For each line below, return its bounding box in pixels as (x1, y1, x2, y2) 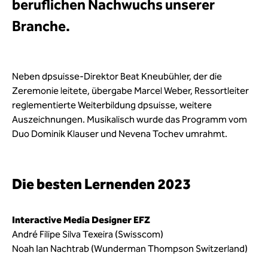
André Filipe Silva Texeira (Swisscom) (12, 229, 163, 240)
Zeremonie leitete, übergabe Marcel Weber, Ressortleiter (12, 85, 249, 96)
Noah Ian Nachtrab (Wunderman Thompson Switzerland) (12, 243, 248, 254)
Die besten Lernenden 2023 (12, 176, 191, 193)
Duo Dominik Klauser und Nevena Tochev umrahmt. (12, 128, 227, 139)
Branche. (12, 18, 70, 35)
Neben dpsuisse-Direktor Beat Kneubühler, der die (12, 71, 222, 82)
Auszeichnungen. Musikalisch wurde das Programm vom (12, 114, 247, 125)
